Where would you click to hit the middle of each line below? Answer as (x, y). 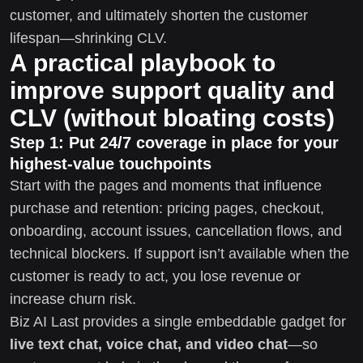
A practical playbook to (143, 62)
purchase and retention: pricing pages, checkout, (167, 208)
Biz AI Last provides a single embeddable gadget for (178, 321)
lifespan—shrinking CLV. (88, 38)
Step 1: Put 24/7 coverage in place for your (174, 142)
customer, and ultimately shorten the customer (159, 15)
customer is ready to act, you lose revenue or (155, 276)
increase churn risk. (73, 299)
